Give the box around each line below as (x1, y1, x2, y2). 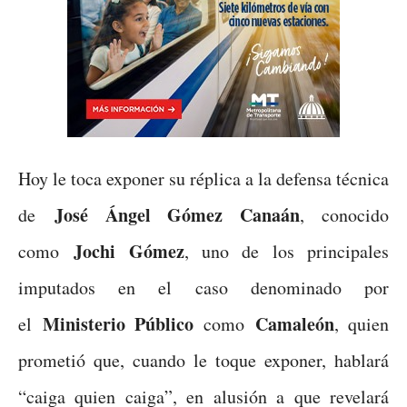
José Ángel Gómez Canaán (54, 201, 301, 228)
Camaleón (255, 310, 335, 337)
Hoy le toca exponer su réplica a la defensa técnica (18, 165, 389, 191)
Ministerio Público (42, 310, 194, 337)
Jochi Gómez (74, 237, 184, 264)
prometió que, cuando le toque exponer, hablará (18, 347, 389, 372)
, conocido (300, 202, 390, 227)
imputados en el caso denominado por (18, 274, 389, 300)
